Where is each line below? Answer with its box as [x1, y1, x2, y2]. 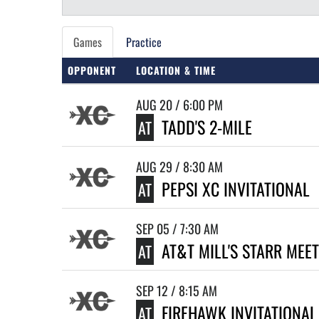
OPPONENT [68, 63, 116, 78]
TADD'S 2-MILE [162, 114, 252, 140]
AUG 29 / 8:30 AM [136, 157, 223, 176]
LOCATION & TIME [136, 63, 216, 78]
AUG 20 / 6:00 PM [136, 95, 223, 114]
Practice [126, 33, 162, 51]
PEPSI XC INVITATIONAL [162, 176, 310, 202]
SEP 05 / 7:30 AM [136, 219, 219, 238]
